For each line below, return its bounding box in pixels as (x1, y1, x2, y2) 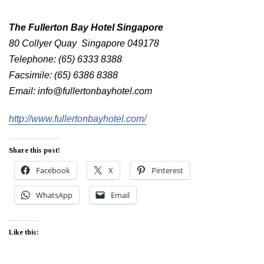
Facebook (36, 165, 70, 176)
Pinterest (151, 165, 183, 176)
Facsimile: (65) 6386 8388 (9, 70, 118, 80)
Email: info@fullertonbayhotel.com (9, 86, 152, 96)
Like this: (9, 228, 39, 236)
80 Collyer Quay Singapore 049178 (9, 38, 159, 48)
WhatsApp (36, 190, 72, 200)
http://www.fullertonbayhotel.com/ (9, 114, 146, 124)
